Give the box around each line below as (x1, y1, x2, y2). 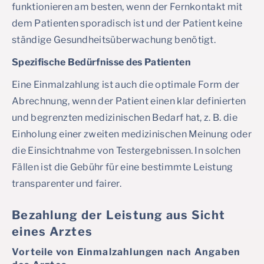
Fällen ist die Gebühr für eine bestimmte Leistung (12, 161, 233, 173)
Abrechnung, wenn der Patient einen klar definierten (12, 95, 246, 107)
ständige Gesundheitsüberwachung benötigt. (12, 34, 216, 45)
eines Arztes (12, 225, 93, 239)
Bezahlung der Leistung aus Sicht (12, 208, 225, 222)
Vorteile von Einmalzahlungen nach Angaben (12, 246, 241, 258)
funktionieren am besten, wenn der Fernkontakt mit (12, 1, 243, 12)
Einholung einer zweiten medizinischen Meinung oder (12, 128, 252, 140)
